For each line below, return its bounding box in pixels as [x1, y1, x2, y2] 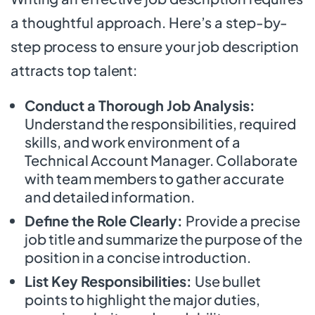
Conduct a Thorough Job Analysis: [25, 96, 255, 114]
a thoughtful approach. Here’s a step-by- [11, 13, 288, 31]
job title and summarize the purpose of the [25, 229, 302, 247]
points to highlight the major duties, [25, 290, 260, 308]
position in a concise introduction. [25, 247, 251, 266]
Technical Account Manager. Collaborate [25, 150, 297, 169]
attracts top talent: [11, 60, 138, 79]
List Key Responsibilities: [25, 271, 195, 290]
